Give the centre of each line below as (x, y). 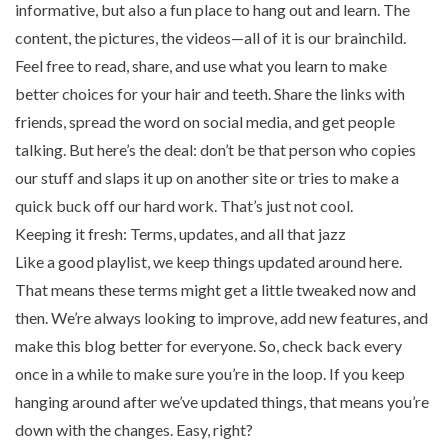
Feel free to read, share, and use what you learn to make (201, 66)
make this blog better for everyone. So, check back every (208, 346)
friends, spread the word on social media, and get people (205, 122)
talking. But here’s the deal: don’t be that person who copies (215, 150)
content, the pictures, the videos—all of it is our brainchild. (210, 38)
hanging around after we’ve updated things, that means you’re (222, 402)
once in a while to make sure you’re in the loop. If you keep (210, 374)
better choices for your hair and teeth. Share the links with (210, 94)
